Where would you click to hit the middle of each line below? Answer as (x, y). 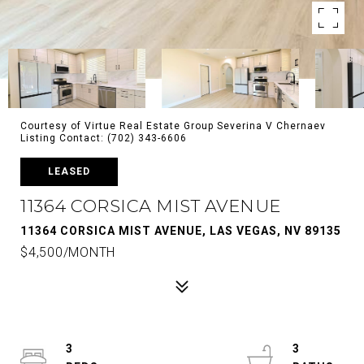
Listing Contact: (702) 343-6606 (105, 138)
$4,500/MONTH (68, 252)
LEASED (69, 171)
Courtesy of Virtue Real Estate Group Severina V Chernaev (173, 126)
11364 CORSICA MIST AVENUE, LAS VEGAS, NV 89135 (181, 231)
